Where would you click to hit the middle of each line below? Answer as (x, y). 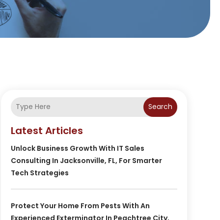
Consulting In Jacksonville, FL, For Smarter (86, 160)
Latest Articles (47, 130)
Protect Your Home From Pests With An (80, 206)
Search (160, 107)
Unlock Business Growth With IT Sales (77, 148)
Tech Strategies (40, 173)
